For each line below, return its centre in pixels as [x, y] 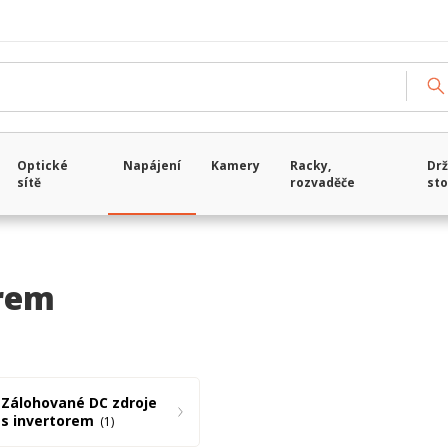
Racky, [311, 165]
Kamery [236, 165]
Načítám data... [278, 83]
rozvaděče [323, 182]
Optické [43, 165]
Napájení [152, 165]
